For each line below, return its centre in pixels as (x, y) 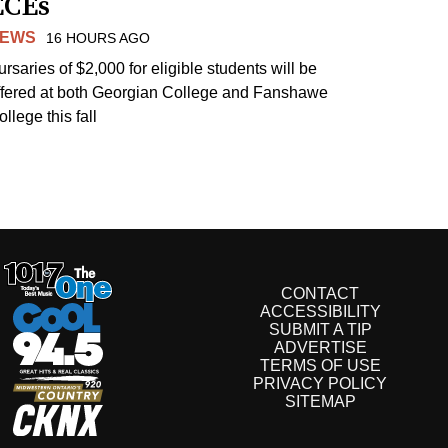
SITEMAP (320, 402)
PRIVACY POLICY (320, 384)
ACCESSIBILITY (320, 312)
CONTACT (320, 294)
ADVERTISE (320, 348)
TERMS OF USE (320, 366)
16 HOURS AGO (98, 37)
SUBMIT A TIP (320, 330)
